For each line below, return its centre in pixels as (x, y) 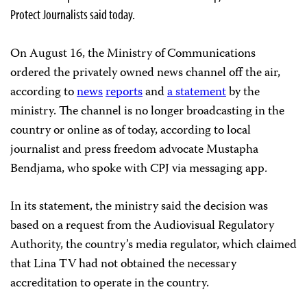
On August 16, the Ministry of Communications (133, 54)
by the (243, 92)
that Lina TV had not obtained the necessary (123, 264)
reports (124, 92)
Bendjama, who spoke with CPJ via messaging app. (139, 169)
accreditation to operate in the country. (110, 283)
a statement (197, 92)
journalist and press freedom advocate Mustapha (134, 150)
